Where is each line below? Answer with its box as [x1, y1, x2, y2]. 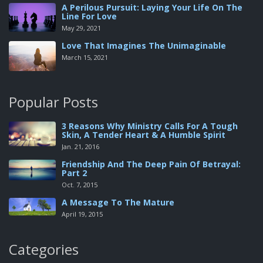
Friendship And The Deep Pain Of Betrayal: [62, 159, 241, 170]
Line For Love [62, 11, 117, 22]
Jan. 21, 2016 [62, 142, 99, 151]
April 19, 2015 [62, 210, 103, 219]
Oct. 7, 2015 [62, 180, 97, 190]
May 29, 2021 [62, 23, 101, 33]
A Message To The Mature [62, 197, 174, 208]
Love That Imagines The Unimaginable [62, 40, 226, 52]
